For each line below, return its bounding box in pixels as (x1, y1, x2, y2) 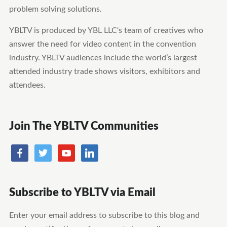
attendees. (9, 81, 46, 89)
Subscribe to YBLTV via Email (9, 187, 156, 198)
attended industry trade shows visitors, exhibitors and (9, 67, 200, 75)
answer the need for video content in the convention (9, 40, 196, 48)
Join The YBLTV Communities (9, 121, 159, 132)
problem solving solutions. (9, 5, 102, 13)
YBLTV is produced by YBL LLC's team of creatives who (9, 26, 203, 34)
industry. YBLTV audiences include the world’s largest (9, 54, 197, 62)
